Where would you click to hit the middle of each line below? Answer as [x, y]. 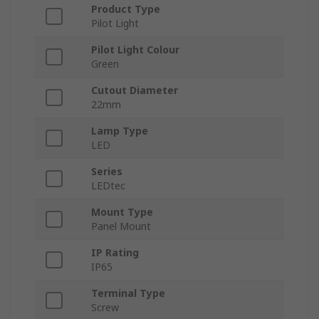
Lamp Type [120, 131]
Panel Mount [121, 226]
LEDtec [108, 186]
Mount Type [122, 212]
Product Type [126, 9]
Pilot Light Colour [135, 50]
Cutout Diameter [135, 90]
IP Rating [115, 253]
